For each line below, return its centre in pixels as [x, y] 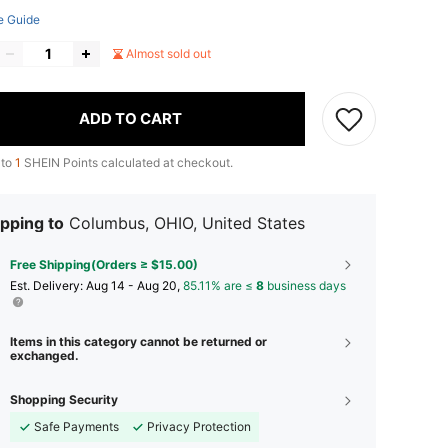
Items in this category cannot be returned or [138, 341]
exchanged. [44, 355]
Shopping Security [64, 399]
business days [305, 285]
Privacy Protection [199, 426]
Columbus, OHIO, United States [187, 222]
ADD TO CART [130, 119]
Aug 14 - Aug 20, [134, 285]
